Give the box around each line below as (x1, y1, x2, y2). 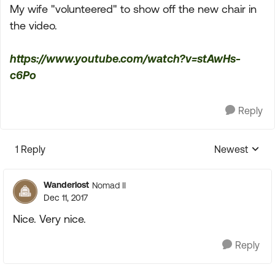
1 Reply (15, 144, 45, 155)
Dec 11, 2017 (44, 193, 88, 203)
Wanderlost (44, 180, 89, 190)
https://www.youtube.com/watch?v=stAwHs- (10, 52, 241, 65)
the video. (10, 19, 57, 32)
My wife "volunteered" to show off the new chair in (10, 2, 257, 15)
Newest (214, 144, 248, 155)
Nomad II (92, 180, 126, 190)
